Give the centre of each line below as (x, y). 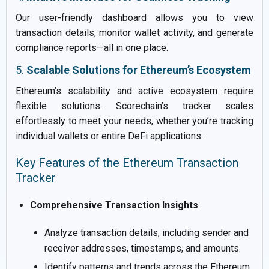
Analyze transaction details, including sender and (147, 232)
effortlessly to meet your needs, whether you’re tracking (134, 121)
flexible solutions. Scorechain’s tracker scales (134, 106)
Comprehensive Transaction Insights (114, 205)
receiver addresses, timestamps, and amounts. (143, 248)
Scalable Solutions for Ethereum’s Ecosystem (139, 70)
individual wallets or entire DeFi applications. (109, 136)
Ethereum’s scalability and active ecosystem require (134, 91)
